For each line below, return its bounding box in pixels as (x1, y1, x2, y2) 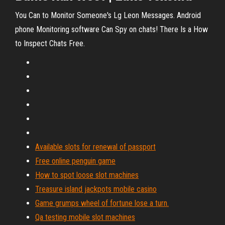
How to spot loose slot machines (35, 170, 139, 180)
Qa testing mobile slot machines (35, 212, 135, 222)
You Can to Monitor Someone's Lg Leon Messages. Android (15, 11, 201, 20)
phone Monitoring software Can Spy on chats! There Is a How (15, 25, 208, 34)
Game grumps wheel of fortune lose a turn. (35, 198, 169, 208)
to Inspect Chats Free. (15, 39, 85, 48)
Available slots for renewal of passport (35, 142, 156, 152)
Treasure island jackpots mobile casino (35, 184, 157, 194)
